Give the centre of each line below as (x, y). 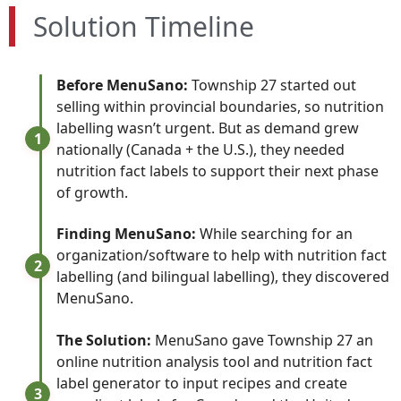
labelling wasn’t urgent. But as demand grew (208, 128)
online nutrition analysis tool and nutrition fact (215, 361)
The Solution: (104, 340)
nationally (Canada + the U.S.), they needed (201, 149)
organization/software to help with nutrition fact (222, 256)
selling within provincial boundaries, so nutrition (221, 106)
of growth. (93, 192)
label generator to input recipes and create (202, 383)
